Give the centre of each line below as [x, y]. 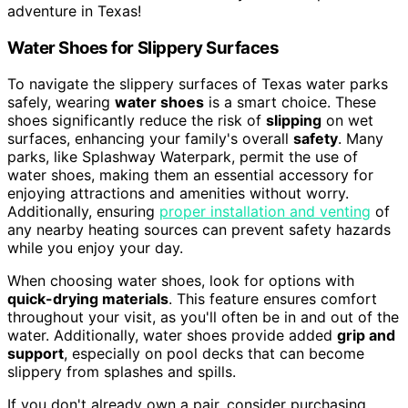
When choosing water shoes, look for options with [181, 281]
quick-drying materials [88, 299]
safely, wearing [61, 102]
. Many [361, 139]
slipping [294, 121]
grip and [366, 336]
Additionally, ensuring [83, 212]
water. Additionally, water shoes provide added [172, 336]
